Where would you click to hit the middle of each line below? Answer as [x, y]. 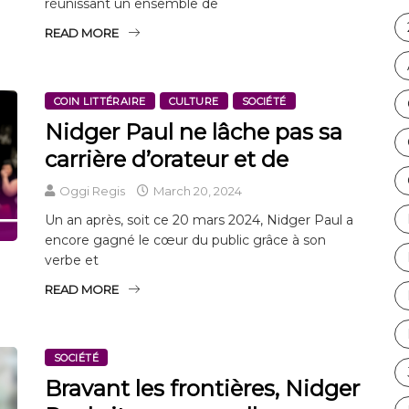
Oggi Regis [92, 190]
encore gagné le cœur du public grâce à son [185, 240]
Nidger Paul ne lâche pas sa [194, 131]
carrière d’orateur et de [167, 159]
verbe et [72, 260]
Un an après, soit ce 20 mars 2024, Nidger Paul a [199, 220]
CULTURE [194, 101]
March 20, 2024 [196, 190]
